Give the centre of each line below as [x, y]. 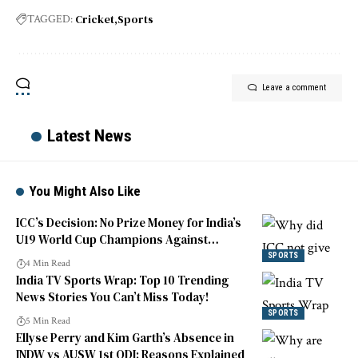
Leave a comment [294, 88]
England [38, 257]
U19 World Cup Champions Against [112, 240]
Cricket [95, 20]
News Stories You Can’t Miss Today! [112, 297]
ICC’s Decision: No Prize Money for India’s [129, 223]
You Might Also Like [86, 191]
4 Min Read [48, 264]
